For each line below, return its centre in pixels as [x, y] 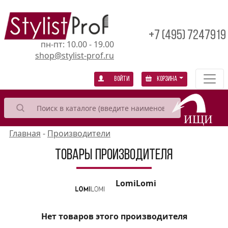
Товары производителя [114, 156]
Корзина [167, 79]
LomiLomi [136, 183]
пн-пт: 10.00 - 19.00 [77, 44]
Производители [79, 134]
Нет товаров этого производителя [114, 217]
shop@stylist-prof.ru [75, 55]
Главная [25, 134]
